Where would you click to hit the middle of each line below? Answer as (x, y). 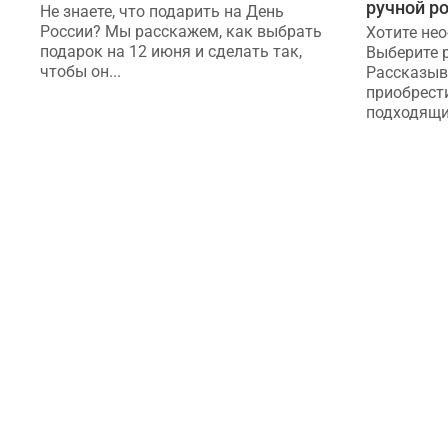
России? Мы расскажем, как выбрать (181, 32)
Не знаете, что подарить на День (162, 12)
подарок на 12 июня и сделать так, (171, 52)
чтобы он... (80, 72)
